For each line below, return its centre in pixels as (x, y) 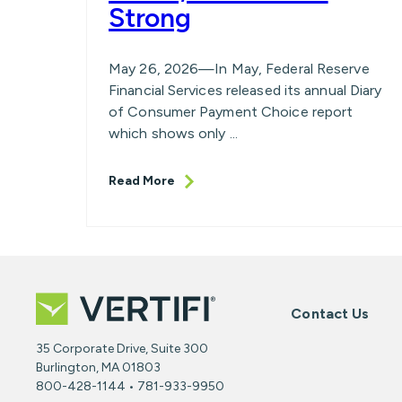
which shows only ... (174, 134)
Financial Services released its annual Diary (245, 91)
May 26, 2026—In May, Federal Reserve (239, 69)
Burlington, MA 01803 (99, 367)
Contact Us (330, 313)
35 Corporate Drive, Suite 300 (122, 348)
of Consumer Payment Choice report (231, 112)
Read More (142, 181)
